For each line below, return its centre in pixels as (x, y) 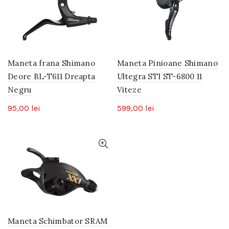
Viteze (129, 90)
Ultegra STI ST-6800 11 (160, 77)
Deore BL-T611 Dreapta (52, 77)
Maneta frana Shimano (52, 63)
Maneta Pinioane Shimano (167, 63)
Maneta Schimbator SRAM (58, 221)
